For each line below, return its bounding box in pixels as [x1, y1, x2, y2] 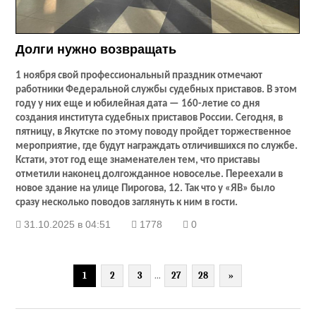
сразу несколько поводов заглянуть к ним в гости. [16, 197, 238, 209]
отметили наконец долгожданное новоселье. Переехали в [16, 169, 284, 181]
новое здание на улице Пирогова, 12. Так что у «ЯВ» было [16, 183, 276, 195]
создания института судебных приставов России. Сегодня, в [16, 113, 284, 124]
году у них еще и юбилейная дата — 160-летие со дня [16, 99, 260, 110]
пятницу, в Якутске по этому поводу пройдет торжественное [16, 127, 292, 138]
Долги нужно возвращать [16, 42, 177, 57]
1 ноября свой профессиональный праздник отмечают [16, 71, 263, 82]
